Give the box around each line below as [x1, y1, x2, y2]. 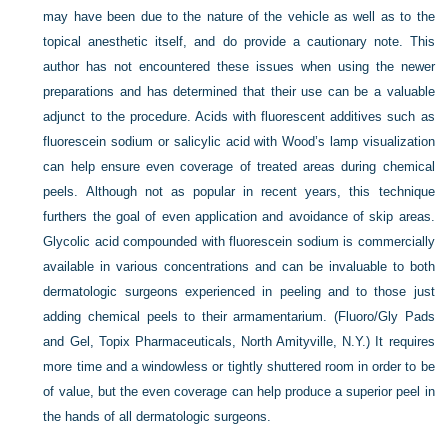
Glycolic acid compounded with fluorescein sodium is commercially [43, 234, 435, 249]
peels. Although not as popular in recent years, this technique [43, 184, 435, 199]
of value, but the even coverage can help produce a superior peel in [43, 384, 435, 399]
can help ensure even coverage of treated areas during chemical [43, 159, 435, 174]
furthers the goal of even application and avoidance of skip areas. [43, 209, 435, 224]
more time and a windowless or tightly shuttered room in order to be [43, 359, 435, 374]
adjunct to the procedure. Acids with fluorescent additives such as [43, 109, 435, 124]
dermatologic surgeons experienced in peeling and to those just [43, 284, 435, 299]
